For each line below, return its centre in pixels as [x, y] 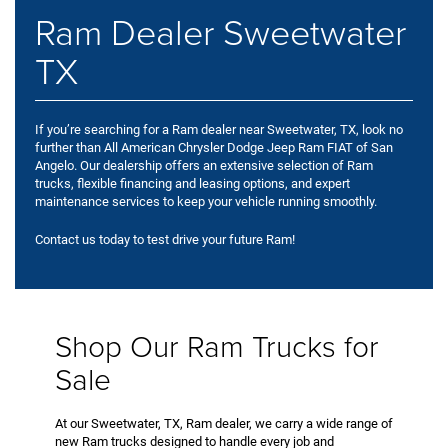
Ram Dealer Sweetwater [220, 30]
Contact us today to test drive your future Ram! [165, 239]
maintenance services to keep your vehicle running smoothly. [206, 201]
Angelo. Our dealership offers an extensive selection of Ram [204, 165]
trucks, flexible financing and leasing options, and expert [192, 183]
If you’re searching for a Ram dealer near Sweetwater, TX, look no [219, 129]
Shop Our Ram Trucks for [217, 345]
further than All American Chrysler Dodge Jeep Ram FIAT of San [214, 147]
